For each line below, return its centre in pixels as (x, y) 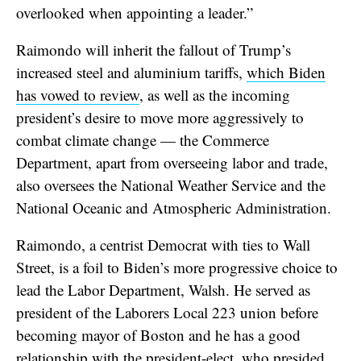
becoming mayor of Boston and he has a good (158, 334)
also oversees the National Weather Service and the (171, 185)
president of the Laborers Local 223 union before (167, 312)
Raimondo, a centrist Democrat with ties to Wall (163, 244)
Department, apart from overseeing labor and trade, (172, 162)
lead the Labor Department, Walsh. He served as (163, 289)
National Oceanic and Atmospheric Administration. (176, 207)
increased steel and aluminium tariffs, (131, 72)
